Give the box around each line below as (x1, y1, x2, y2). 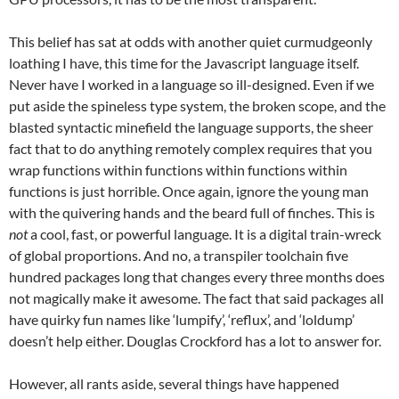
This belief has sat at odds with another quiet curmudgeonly (9, 33, 372, 50)
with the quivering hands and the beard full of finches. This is (9, 204, 375, 221)
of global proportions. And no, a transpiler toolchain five (9, 247, 348, 264)
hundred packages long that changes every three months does (9, 268, 385, 285)
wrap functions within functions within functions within (9, 161, 347, 178)
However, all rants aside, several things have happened (9, 375, 339, 392)
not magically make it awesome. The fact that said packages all (9, 289, 384, 306)
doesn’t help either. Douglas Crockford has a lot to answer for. (9, 332, 381, 349)
